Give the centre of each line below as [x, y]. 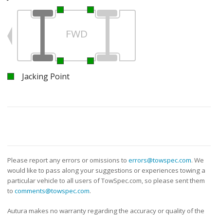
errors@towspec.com [160, 160]
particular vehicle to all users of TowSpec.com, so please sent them [106, 180]
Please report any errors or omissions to [68, 160]
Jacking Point [46, 76]
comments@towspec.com [52, 191]
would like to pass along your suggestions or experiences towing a [106, 170]
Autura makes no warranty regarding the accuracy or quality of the [106, 210]
